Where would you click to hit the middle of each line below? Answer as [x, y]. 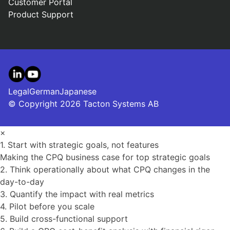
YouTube [41, 72]
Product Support [41, 15]
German [44, 92]
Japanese [78, 92]
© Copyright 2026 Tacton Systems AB [83, 104]
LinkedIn [24, 72]
